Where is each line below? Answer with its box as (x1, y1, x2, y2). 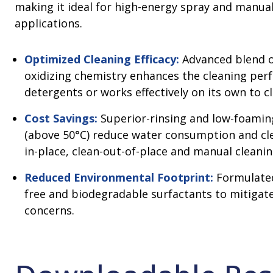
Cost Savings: (24, 111, 97, 126)
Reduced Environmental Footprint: (24, 170, 213, 185)
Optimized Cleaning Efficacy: (24, 52, 179, 67)
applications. (15, 16, 85, 31)
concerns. (24, 203, 74, 218)
